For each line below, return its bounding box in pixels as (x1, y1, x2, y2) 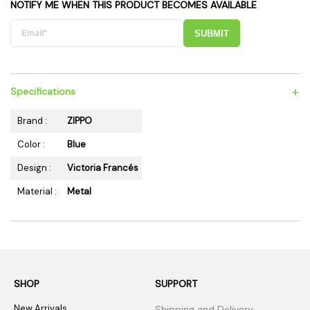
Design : (17, 162, 51, 174)
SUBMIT (194, 28, 229, 39)
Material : (17, 185, 57, 197)
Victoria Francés (67, 162, 138, 174)
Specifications (10, 85, 75, 98)
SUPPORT (155, 277, 197, 290)
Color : (17, 138, 45, 150)
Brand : (17, 115, 47, 127)
